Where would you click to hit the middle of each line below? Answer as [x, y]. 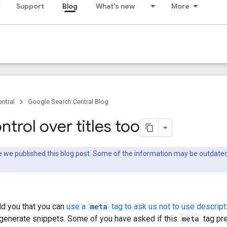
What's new [115, 6]
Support [30, 6]
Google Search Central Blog [68, 102]
